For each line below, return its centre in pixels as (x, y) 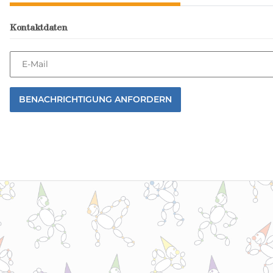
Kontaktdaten (39, 27)
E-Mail (35, 64)
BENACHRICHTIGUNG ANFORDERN (95, 99)
